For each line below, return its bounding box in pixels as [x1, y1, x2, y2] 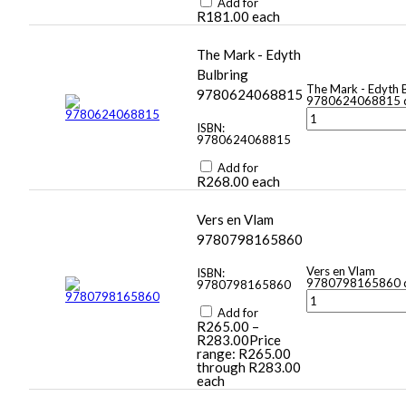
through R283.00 [197, 359, 301, 376]
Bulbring [197, 66, 248, 83]
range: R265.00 [197, 345, 291, 362]
